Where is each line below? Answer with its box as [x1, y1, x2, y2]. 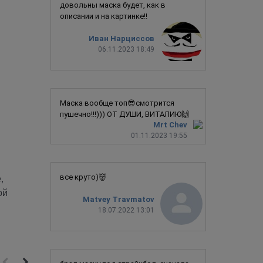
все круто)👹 [60, 172, 106, 181]
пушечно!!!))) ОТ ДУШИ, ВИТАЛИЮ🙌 [60, 109, 189, 119]
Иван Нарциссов [89, 34, 154, 43]
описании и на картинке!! [60, 11, 147, 21]
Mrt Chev [153, 120, 187, 129]
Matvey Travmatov [83, 195, 154, 204]
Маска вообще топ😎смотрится [60, 98, 174, 107]
